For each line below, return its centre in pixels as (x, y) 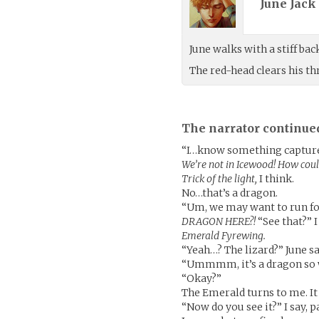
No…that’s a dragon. (230, 193)
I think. (276, 179)
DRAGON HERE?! (219, 221)
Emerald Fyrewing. (224, 236)
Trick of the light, (220, 179)
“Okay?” (202, 278)
